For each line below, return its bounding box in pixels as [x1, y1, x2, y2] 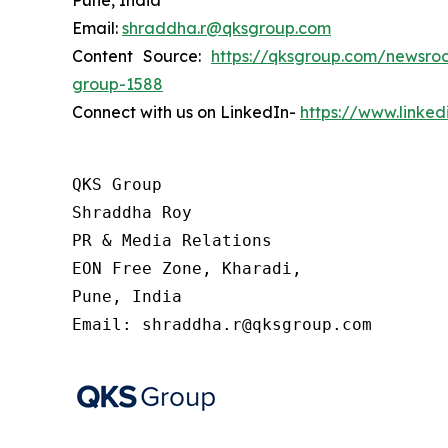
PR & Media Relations [72, 231, 272, 250]
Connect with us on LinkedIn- [72, 102, 300, 122]
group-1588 [72, 74, 163, 94]
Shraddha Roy [72, 203, 192, 222]
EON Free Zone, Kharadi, [72, 259, 302, 278]
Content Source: [72, 46, 211, 66]
